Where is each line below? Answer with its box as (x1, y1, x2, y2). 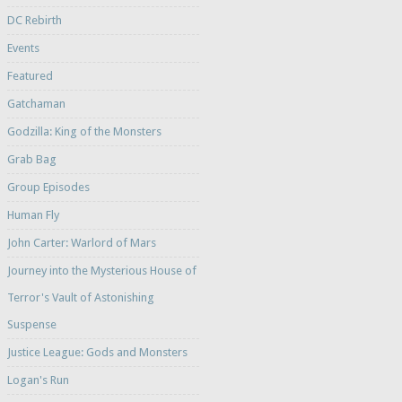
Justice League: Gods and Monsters (6, 345, 188, 360)
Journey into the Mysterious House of (6, 264, 197, 278)
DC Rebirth (6, 13, 62, 28)
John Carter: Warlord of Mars (6, 236, 156, 250)
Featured (6, 69, 53, 83)
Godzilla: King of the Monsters (6, 125, 162, 139)
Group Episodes (6, 180, 90, 195)
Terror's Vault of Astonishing (6, 291, 154, 305)
